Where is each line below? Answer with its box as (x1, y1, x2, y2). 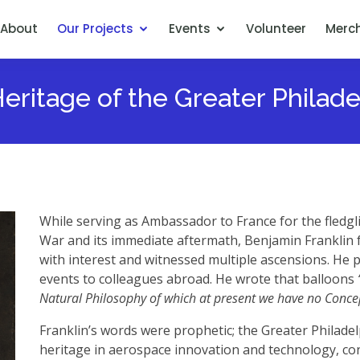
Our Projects (57, 20, 133, 37)
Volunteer (246, 20, 306, 37)
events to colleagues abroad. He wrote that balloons (39, 270, 358, 288)
